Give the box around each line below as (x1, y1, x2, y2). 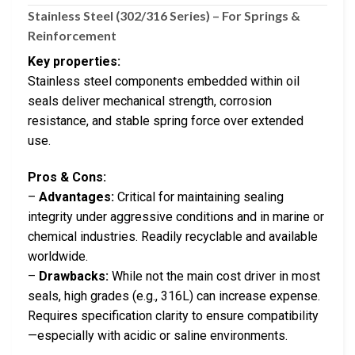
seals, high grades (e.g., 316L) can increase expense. (28, 288, 320, 304)
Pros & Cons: (28, 170, 106, 185)
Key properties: (28, 54, 120, 70)
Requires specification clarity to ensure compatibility (28, 308, 319, 324)
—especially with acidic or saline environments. (28, 328, 288, 344)
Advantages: (39, 189, 114, 205)
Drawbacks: (39, 269, 109, 284)
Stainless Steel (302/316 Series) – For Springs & (28, 8, 300, 24)
